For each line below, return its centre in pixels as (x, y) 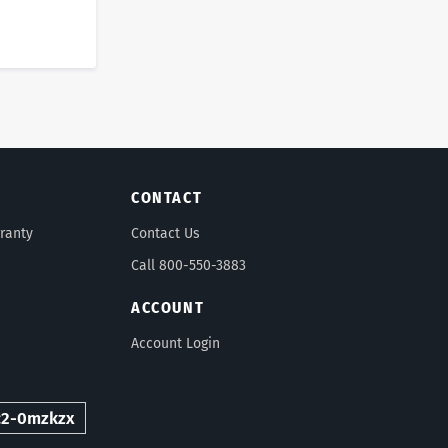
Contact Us (165, 233)
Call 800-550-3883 (188, 265)
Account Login (175, 343)
